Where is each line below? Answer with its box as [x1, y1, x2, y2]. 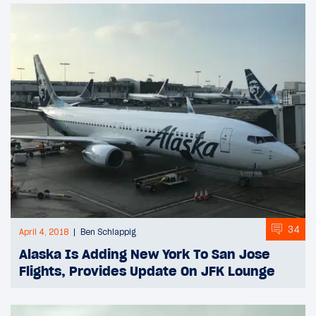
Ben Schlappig [80, 227, 136, 238]
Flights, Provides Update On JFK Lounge [19, 262, 275, 280]
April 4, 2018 [19, 227, 68, 238]
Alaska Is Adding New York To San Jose [19, 245, 270, 263]
